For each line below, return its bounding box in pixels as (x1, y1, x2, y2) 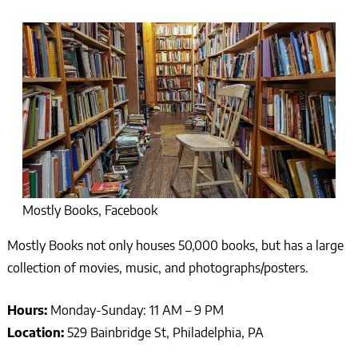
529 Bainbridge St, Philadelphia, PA (66, 324, 264, 340)
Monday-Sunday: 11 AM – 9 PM (50, 301, 224, 318)
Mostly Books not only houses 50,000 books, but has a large (6, 237, 344, 253)
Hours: (6, 301, 50, 318)
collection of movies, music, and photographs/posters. (6, 259, 308, 276)
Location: (6, 324, 67, 340)
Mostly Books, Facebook (22, 201, 157, 218)
